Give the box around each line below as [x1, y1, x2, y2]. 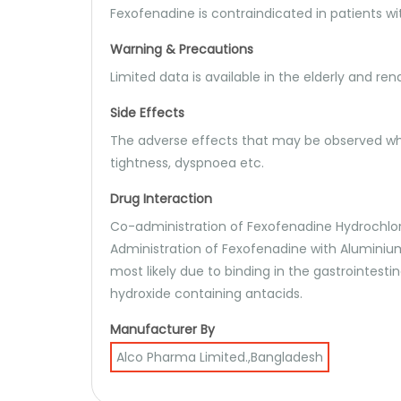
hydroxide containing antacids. [110, 285, 303, 303]
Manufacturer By [110, 320, 215, 338]
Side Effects [110, 104, 184, 122]
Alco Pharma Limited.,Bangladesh [116, 348, 323, 366]
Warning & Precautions [110, 40, 253, 58]
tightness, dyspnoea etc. [110, 154, 264, 172]
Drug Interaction [110, 190, 212, 208]
